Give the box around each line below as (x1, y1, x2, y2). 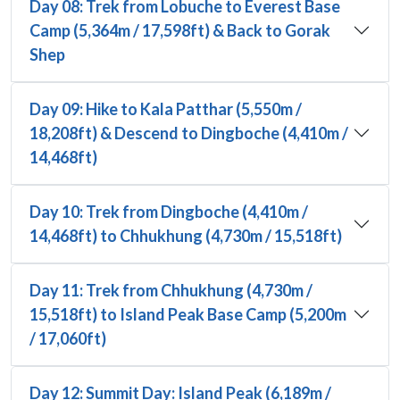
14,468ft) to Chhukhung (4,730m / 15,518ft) (29, 225, 342, 246)
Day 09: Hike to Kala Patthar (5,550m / (29, 98, 302, 119)
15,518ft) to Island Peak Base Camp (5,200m (29, 304, 346, 324)
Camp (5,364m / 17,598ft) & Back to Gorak (29, 20, 330, 40)
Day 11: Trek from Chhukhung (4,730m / (29, 279, 312, 300)
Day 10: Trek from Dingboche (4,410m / (29, 201, 308, 221)
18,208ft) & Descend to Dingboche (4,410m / (29, 122, 348, 143)
